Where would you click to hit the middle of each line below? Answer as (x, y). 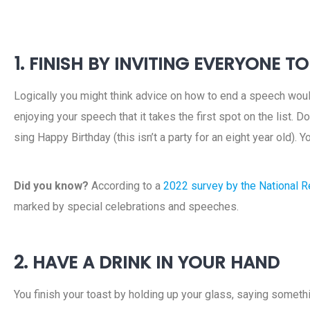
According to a (126, 186)
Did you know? (51, 186)
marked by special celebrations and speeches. (126, 207)
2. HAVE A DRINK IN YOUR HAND (147, 263)
